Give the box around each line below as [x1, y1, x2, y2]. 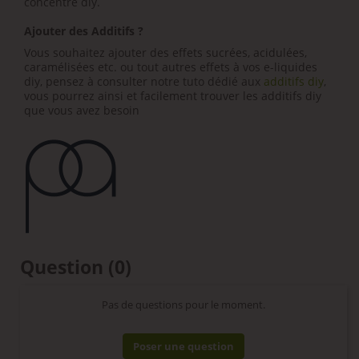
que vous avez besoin [24, 102, 139, 118]
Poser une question [133, 339, 234, 354]
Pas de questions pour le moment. [102, 297, 265, 313]
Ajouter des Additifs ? [24, 22, 147, 38]
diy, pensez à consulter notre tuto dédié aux [24, 73, 264, 89]
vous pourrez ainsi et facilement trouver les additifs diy [24, 87, 321, 103]
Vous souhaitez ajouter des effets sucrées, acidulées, [24, 44, 307, 60]
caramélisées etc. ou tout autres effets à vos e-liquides [24, 58, 317, 75]
